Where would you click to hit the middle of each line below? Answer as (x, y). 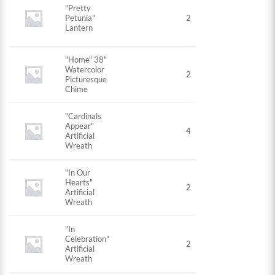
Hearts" (79, 183)
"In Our (78, 173)
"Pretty (78, 8)
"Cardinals (83, 116)
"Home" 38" (86, 60)
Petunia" (80, 18)
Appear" (80, 126)
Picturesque (86, 79)
